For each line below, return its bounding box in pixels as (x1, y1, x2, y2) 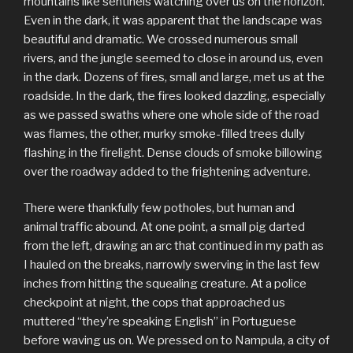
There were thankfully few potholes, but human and (24, 201, 295, 216)
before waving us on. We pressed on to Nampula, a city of (24, 333, 329, 348)
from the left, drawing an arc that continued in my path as (24, 239, 324, 254)
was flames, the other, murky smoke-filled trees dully (24, 126, 305, 141)
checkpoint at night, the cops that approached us (24, 295, 285, 310)
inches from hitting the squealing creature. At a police (24, 277, 307, 292)
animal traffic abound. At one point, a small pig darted (24, 220, 305, 235)
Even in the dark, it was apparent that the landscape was (24, 13, 322, 28)
